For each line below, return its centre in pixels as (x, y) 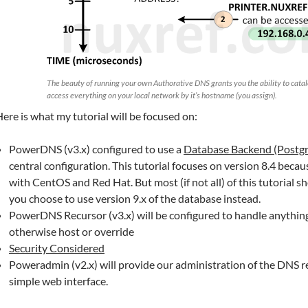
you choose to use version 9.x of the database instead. (135, 199)
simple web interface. (58, 281)
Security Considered (57, 248)
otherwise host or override (71, 232)
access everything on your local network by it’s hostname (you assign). (162, 96)
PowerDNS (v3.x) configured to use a (96, 149)
